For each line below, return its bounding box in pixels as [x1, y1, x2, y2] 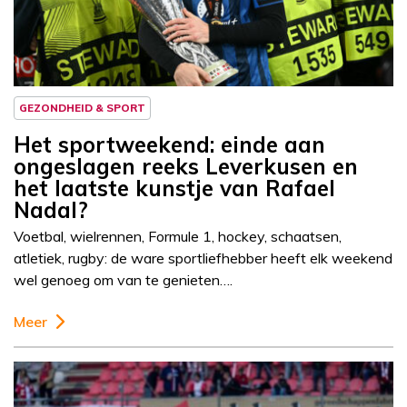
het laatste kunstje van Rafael [14, 174, 335, 203]
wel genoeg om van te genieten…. [14, 271, 233, 290]
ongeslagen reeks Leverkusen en [14, 153, 358, 181]
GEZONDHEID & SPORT [19, 101, 145, 115]
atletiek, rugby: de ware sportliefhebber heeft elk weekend [14, 249, 392, 268]
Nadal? [14, 196, 88, 224]
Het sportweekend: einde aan [14, 131, 325, 159]
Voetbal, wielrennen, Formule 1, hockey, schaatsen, [14, 227, 342, 246]
